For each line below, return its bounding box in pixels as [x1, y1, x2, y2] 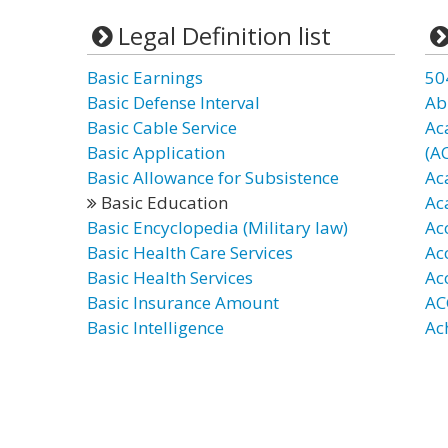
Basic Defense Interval [87, 91, 260, 114]
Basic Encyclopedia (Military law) [87, 216, 348, 239]
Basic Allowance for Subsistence [87, 166, 339, 189]
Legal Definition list [117, 19, 331, 52]
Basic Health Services [87, 266, 253, 289]
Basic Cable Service [87, 116, 237, 139]
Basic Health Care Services [87, 241, 293, 264]
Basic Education [97, 191, 228, 214]
